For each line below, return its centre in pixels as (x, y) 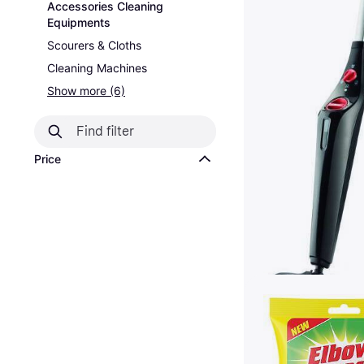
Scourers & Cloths (94, 45)
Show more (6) (86, 91)
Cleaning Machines (97, 68)
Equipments (79, 22)
